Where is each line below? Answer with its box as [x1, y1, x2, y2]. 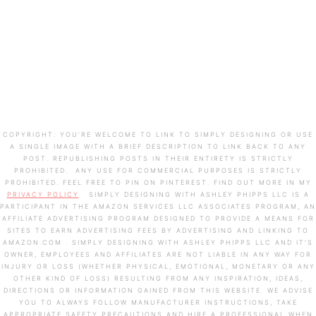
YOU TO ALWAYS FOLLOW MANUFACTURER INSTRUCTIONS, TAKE [18, 298, 298, 306]
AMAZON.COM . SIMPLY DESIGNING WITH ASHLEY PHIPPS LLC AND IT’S [3, 238, 313, 246]
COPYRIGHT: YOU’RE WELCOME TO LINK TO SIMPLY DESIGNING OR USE [3, 130, 313, 138]
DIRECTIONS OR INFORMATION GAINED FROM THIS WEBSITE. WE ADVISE [3, 286, 313, 294]
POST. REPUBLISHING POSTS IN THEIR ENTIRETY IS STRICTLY [23, 154, 293, 162]
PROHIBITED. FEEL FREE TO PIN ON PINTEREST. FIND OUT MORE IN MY [4, 178, 312, 186]
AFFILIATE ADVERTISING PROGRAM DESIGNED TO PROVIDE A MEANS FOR [1, 214, 315, 222]
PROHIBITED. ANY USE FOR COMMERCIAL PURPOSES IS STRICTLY [14, 166, 302, 174]
